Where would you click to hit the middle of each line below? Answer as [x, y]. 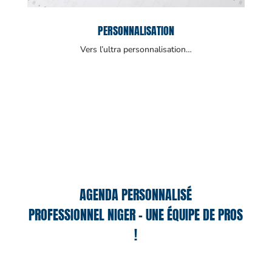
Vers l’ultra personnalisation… [136, 50]
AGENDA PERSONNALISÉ [136, 195]
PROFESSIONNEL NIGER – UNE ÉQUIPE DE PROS [136, 215]
